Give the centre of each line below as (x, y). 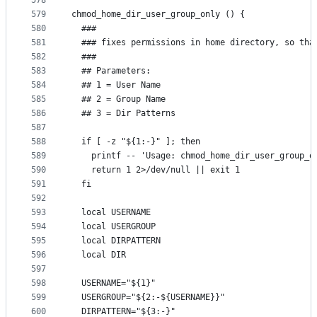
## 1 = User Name (116, 85)
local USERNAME (111, 213)
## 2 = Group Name (119, 99)
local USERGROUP (114, 227)
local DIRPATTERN (116, 241)
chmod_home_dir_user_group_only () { (158, 15)
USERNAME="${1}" (114, 283)
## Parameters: (111, 71)
